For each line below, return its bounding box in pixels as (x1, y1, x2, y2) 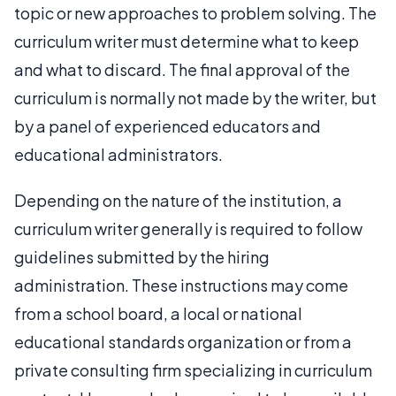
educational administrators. (14, 143, 223, 164)
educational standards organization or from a (14, 331, 352, 352)
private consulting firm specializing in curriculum (14, 359, 372, 380)
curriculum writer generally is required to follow (14, 217, 362, 239)
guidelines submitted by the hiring (14, 246, 270, 267)
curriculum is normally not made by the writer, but (14, 87, 377, 108)
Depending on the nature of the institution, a (14, 189, 342, 210)
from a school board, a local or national (14, 302, 302, 324)
